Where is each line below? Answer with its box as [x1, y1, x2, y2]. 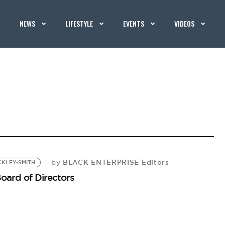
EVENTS [123, 18, 145, 29]
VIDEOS [174, 18, 195, 29]
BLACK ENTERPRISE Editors [60, 158, 169, 167]
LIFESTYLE [65, 18, 93, 29]
